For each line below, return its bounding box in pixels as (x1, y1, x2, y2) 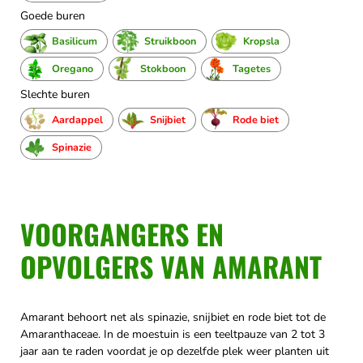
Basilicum (52, 34, 97, 49)
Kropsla (243, 34, 280, 49)
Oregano (52, 62, 93, 76)
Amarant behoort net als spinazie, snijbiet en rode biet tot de (20, 310, 326, 326)
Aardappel (52, 113, 103, 127)
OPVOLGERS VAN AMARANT (20, 246, 322, 288)
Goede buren (20, 8, 85, 24)
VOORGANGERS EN (20, 213, 224, 255)
